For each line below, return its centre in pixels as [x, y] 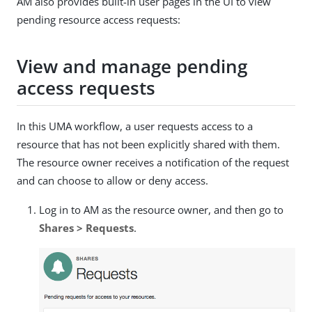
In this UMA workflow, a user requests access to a [135, 126]
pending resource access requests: [99, 20]
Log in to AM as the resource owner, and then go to [161, 210]
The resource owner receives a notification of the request [153, 163]
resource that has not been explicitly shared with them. [148, 145]
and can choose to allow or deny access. [112, 181]
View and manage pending [132, 66]
